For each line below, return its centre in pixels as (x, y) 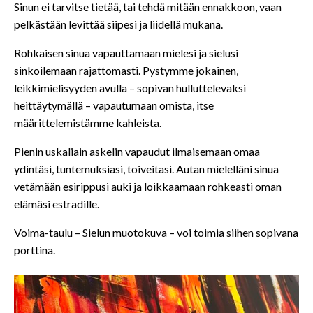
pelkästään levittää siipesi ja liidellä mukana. (118, 24)
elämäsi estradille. (57, 204)
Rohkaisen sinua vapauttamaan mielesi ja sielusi (126, 53)
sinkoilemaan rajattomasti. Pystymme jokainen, (126, 71)
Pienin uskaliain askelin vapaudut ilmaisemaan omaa (137, 152)
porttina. (35, 250)
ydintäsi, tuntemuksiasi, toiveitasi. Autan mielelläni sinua (146, 169)
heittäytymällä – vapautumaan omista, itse (114, 105)
